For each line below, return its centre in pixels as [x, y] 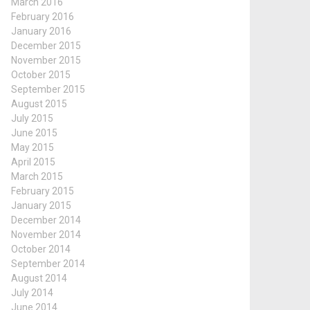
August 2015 [39, 104]
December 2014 [46, 220]
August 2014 [39, 278]
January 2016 [41, 31]
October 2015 [41, 75]
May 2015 [33, 147]
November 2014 [46, 235]
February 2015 [43, 191]
